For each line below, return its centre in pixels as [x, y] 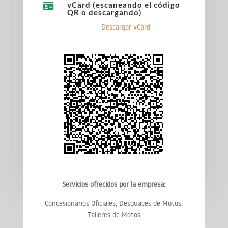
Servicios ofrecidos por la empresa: [114, 184]
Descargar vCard [126, 27]
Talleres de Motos [114, 215]
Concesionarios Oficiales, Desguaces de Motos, [114, 203]
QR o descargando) [104, 12]
